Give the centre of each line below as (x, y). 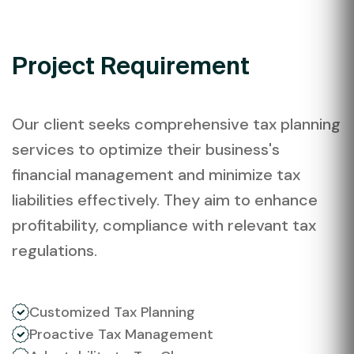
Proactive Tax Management (121, 334)
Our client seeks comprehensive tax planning (176, 124)
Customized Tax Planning (112, 312)
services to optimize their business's (146, 149)
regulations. (55, 250)
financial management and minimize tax (156, 174)
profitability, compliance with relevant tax (164, 225)
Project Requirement (131, 65)
